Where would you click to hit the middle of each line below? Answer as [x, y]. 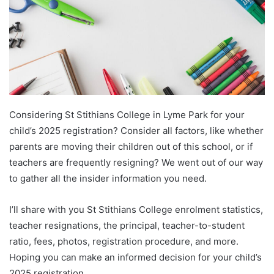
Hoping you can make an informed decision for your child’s [135, 257]
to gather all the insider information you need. [108, 178]
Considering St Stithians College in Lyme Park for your [127, 114]
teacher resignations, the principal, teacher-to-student [127, 225]
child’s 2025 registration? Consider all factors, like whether [136, 130]
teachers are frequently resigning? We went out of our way [136, 162]
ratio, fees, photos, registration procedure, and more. [124, 241]
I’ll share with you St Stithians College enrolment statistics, [136, 209]
